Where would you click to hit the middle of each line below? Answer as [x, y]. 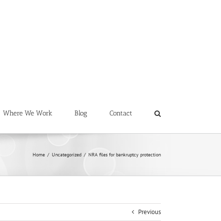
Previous [149, 212]
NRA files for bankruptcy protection [125, 155]
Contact [121, 113]
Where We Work [28, 113]
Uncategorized [67, 155]
